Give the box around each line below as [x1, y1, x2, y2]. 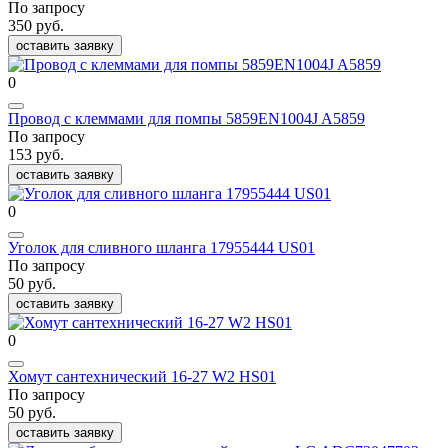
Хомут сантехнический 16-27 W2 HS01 [8, 368, 276, 386]
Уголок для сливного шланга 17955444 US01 [8, 239, 315, 257]
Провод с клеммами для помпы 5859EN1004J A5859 [8, 110, 365, 128]
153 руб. [8, 146, 64, 164]
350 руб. [8, 17, 64, 35]
